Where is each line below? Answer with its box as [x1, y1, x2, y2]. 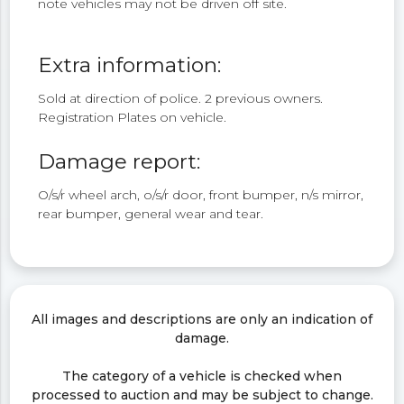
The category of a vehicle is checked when [62, 367, 342, 384]
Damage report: [38, 148, 201, 174]
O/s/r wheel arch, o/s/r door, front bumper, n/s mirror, [38, 186, 364, 203]
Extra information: [38, 52, 222, 78]
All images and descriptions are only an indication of [32, 310, 372, 327]
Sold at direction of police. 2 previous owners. [38, 90, 324, 107]
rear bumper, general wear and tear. [38, 205, 264, 222]
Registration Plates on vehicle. [38, 109, 227, 126]
